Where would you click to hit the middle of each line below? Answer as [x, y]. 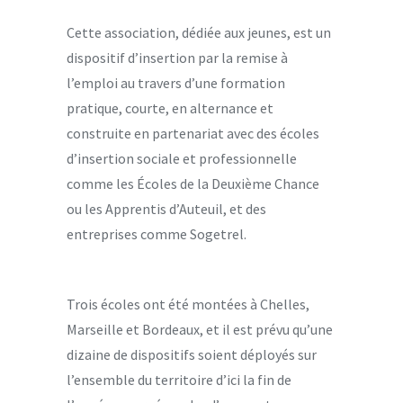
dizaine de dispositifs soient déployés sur [192, 354]
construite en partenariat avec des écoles [193, 133]
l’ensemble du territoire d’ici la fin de [179, 379]
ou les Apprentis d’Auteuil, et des [166, 208]
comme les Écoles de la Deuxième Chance [193, 183]
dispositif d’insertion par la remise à [177, 57]
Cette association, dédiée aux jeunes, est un [199, 32]
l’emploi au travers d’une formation [176, 82]
